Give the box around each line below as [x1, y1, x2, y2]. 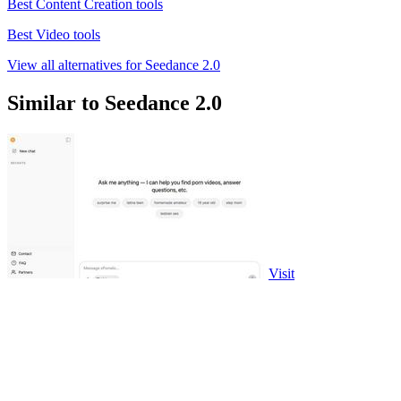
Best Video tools [7, 27, 100, 43]
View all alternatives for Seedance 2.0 [7, 57, 220, 73]
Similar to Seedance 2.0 [7, 91, 222, 115]
